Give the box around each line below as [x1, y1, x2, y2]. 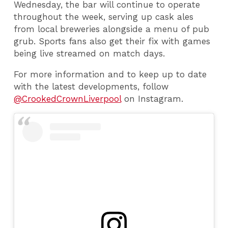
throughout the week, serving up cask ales [14, 11, 194, 22]
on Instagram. [121, 93, 190, 104]
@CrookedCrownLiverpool [14, 93, 122, 104]
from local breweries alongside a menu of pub [14, 23, 210, 34]
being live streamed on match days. [14, 48, 165, 59]
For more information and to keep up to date [14, 69, 207, 79]
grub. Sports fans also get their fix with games [14, 36, 211, 46]
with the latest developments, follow [14, 81, 169, 92]
